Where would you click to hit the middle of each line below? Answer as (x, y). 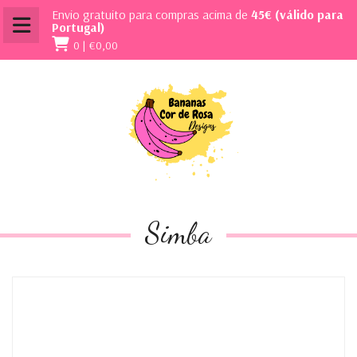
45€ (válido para (297, 14)
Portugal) (78, 27)
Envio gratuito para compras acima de (151, 14)
